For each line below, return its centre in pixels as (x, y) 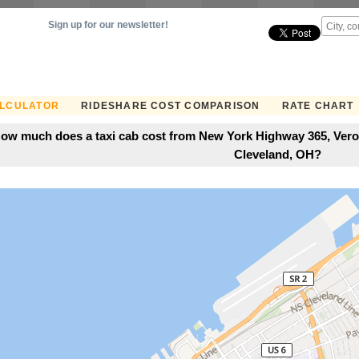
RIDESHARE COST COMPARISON (171, 106)
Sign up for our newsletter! (108, 25)
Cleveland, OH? (277, 154)
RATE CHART (318, 106)
